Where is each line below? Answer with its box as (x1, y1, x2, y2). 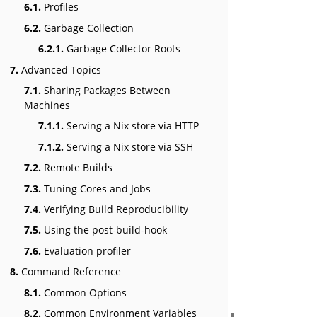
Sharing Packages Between (41, 83, 171, 98)
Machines (24, 98, 70, 113)
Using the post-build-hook (41, 223, 167, 237)
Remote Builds (41, 161, 113, 175)
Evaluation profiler (41, 243, 131, 258)
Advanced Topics (18, 62, 101, 76)
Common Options (41, 285, 127, 299)
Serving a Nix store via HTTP (64, 119, 199, 133)
